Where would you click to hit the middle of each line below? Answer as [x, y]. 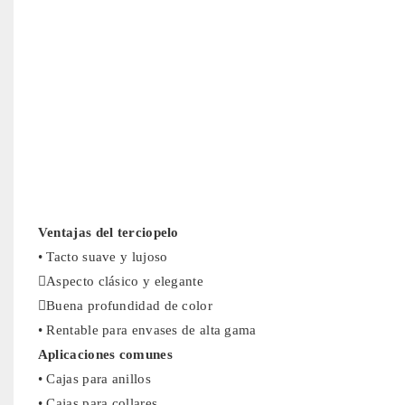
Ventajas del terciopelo [108, 232]
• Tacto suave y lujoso [103, 256]
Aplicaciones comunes [105, 354]
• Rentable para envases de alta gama [147, 330]
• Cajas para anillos [94, 378]
